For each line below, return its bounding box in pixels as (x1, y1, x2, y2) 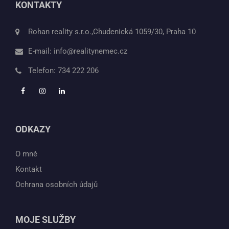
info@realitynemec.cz (54, 46, 127, 56)
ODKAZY (15, 123, 51, 134)
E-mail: (28, 46, 54, 56)
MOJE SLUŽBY (15, 214, 76, 225)
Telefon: (28, 65, 58, 75)
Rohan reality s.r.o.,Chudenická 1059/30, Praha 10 (28, 27, 196, 36)
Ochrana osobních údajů (15, 179, 98, 189)
